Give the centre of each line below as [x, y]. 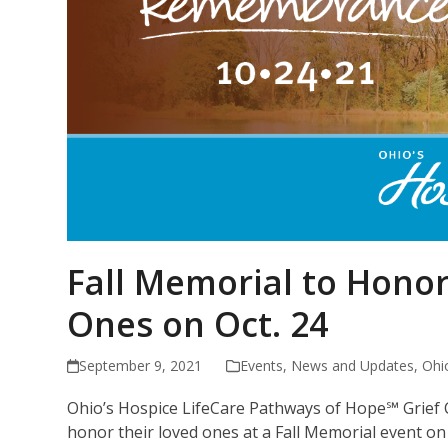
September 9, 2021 [141, 365]
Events [262, 365]
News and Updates [353, 365]
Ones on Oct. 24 [198, 323]
